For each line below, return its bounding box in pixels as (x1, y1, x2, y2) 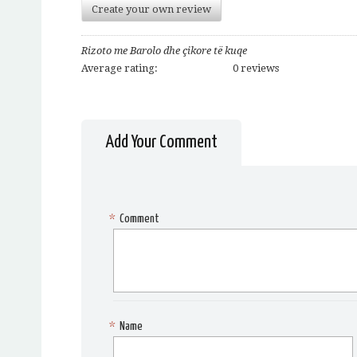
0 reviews (233, 62, 279, 75)
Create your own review (92, 3, 211, 16)
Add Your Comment (105, 133, 218, 152)
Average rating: (81, 62, 160, 75)
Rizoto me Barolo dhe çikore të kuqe (81, 45, 247, 57)
